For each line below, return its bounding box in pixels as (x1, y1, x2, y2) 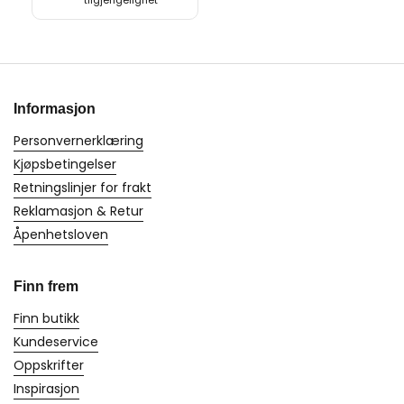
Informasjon (14, 101, 96, 117)
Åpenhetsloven (14, 225, 108, 244)
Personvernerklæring (14, 132, 143, 151)
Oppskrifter (14, 356, 84, 375)
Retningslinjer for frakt (14, 179, 151, 197)
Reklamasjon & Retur (14, 202, 143, 221)
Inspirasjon (14, 380, 79, 399)
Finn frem (14, 279, 78, 295)
